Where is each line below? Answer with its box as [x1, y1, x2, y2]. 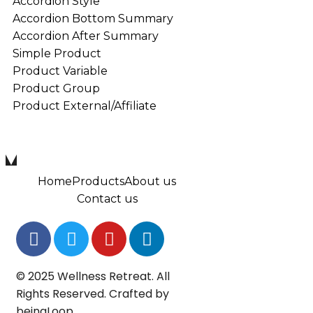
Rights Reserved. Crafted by [16, 286, 169, 303]
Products [72, 175, 124, 189]
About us [124, 175, 176, 189]
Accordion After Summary [13, 29, 159, 43]
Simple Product [13, 47, 101, 61]
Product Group [13, 82, 100, 96]
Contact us [76, 192, 138, 206]
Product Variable [13, 64, 108, 78]
